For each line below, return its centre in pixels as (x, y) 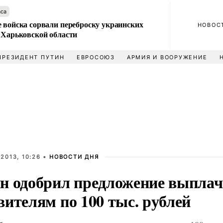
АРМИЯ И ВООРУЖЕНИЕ (167, 57)
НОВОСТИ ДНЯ (74, 157)
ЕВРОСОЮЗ (96, 57)
